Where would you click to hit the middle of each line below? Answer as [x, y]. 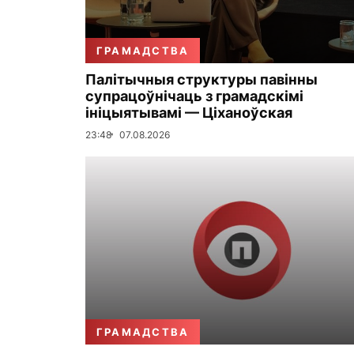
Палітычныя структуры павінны [201, 79]
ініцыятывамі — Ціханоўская [189, 112]
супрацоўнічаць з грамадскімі [194, 96]
